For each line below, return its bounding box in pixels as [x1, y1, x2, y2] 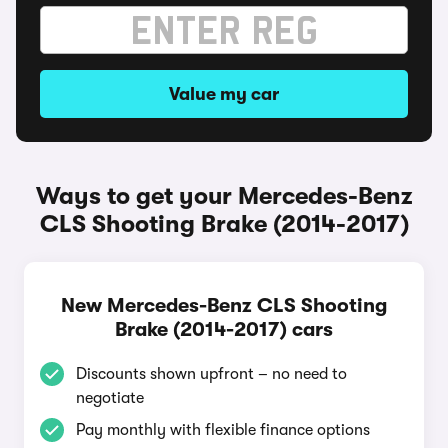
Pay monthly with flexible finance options [76, 421, 370, 439]
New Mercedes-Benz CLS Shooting [61, 294, 387, 317]
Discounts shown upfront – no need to [76, 365, 347, 383]
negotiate [76, 389, 144, 407]
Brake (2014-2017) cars [115, 318, 333, 341]
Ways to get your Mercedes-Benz [35, 182, 413, 210]
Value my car [169, 84, 279, 104]
